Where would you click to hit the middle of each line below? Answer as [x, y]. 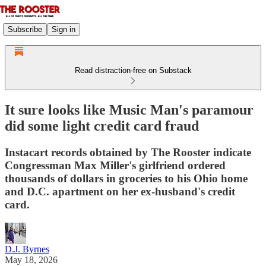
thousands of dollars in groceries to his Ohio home [126, 178]
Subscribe [25, 29]
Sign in [64, 29]
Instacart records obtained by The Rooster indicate [128, 152]
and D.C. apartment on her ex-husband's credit [120, 191]
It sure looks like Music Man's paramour [129, 110]
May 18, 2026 [31, 259]
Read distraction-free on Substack [133, 70]
